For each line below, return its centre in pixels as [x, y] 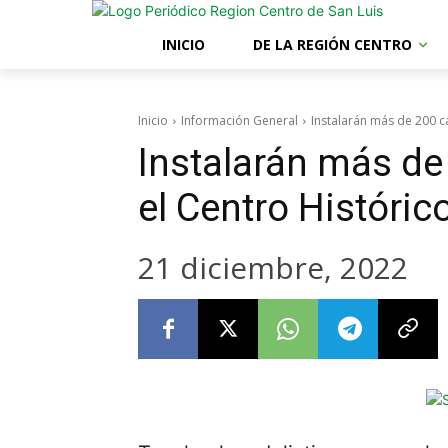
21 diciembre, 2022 [273, 267]
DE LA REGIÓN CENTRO [332, 44]
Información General [239, 120]
